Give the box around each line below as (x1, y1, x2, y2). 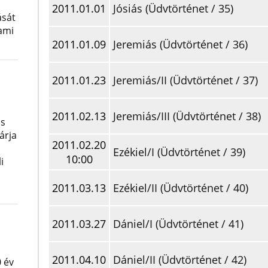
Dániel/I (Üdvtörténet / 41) (113, 217, 243, 231)
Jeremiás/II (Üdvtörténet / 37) (113, 73, 258, 87)
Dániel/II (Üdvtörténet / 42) (113, 252, 246, 267)
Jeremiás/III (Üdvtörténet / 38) (113, 109, 261, 123)
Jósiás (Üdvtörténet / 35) (113, 1, 233, 16)
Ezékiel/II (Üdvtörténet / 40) (113, 181, 248, 195)
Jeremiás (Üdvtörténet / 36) (113, 37, 248, 51)
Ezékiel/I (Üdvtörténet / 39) (113, 145, 245, 159)
